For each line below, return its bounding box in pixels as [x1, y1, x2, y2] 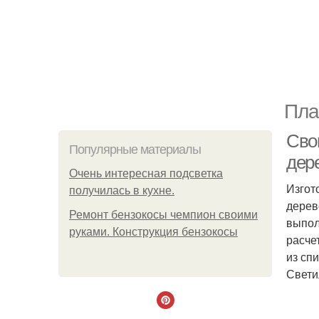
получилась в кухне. [69, 184, 174, 197]
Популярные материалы [69, 142, 201, 157]
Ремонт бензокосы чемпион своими [69, 209, 258, 221]
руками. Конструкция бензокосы [69, 226, 238, 238]
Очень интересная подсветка [69, 167, 223, 179]
